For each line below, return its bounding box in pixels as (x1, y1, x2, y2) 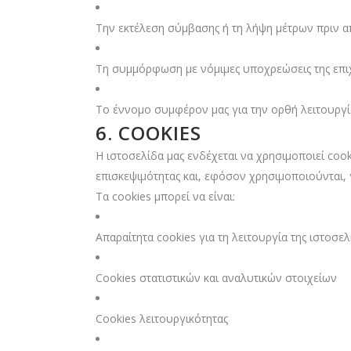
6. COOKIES (96, 120, 201, 146)
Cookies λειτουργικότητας (96, 311, 228, 326)
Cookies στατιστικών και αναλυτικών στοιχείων (96, 270, 337, 285)
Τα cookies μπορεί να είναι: (96, 189, 235, 204)
